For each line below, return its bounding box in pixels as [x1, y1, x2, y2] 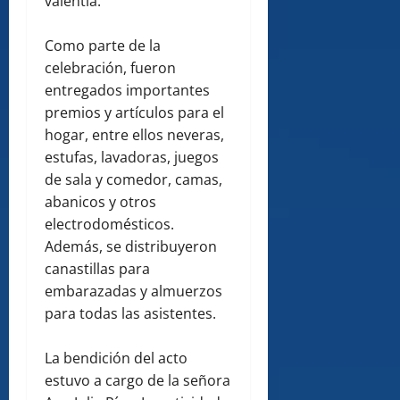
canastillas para [45, 259, 150, 279]
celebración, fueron [45, 58, 176, 79]
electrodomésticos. [45, 214, 174, 235]
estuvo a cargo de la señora [45, 371, 230, 391]
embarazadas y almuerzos [45, 281, 222, 302]
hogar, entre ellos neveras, [45, 125, 224, 146]
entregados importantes [45, 80, 210, 101]
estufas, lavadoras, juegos [45, 147, 219, 168]
